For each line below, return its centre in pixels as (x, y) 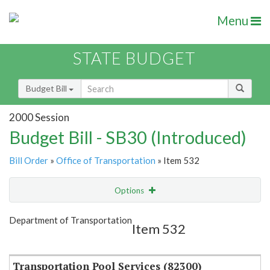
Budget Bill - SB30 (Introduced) (128, 137)
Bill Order (29, 161)
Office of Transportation (106, 161)
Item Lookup (36, 240)
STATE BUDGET (134, 58)
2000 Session (39, 117)
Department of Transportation (71, 220)
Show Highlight (98, 215)
